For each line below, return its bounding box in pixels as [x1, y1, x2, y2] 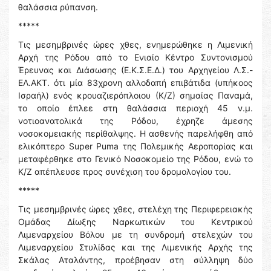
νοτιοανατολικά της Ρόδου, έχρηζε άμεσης [18, 116, 253, 126]
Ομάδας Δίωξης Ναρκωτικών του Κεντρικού [18, 217, 253, 227]
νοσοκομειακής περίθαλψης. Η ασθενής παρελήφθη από [18, 128, 253, 139]
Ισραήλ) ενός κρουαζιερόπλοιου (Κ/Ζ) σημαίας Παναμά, [18, 90, 253, 101]
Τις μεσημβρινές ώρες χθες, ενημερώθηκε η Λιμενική [18, 39, 253, 50]
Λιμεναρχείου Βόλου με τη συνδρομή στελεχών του [18, 229, 253, 240]
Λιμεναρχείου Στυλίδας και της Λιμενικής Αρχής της [18, 242, 253, 253]
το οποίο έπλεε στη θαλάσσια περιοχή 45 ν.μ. [18, 103, 253, 114]
